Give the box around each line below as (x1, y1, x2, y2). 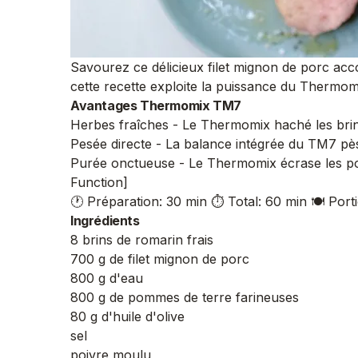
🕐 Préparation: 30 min (70, 193, 207, 209)
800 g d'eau (70, 270, 143, 286)
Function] (70, 174, 128, 190)
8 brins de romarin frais (70, 232, 213, 248)
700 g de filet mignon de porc (70, 251, 249, 267)
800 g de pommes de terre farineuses (70, 289, 299, 305)
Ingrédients (70, 213, 140, 229)
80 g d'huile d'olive (70, 308, 185, 324)
